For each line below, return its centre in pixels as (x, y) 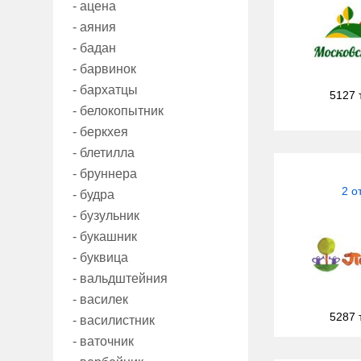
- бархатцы (105, 90)
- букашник (105, 237)
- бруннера (105, 174)
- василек (100, 300)
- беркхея (100, 132)
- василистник (114, 321)
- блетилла (104, 153)
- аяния (94, 27)
